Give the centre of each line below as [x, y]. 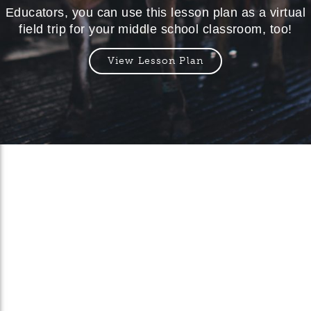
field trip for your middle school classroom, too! [155, 29]
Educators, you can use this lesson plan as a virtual [155, 12]
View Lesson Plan [155, 61]
